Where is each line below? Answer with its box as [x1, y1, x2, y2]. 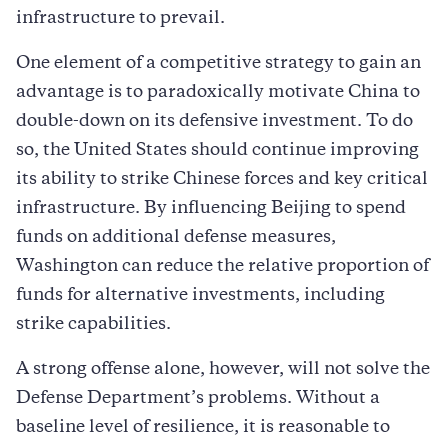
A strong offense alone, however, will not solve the [16, 361, 430, 378]
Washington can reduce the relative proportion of [16, 258, 429, 275]
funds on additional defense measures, [16, 229, 336, 246]
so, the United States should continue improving [16, 142, 419, 159]
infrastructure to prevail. [16, 10, 225, 27]
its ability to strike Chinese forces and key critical [16, 171, 428, 188]
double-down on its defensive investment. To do [16, 113, 413, 130]
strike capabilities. [16, 316, 171, 333]
